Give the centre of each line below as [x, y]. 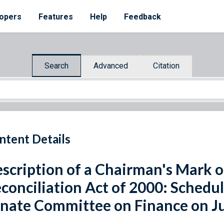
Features [56, 17]
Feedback [142, 17]
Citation [166, 65]
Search [56, 65]
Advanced [111, 65]
